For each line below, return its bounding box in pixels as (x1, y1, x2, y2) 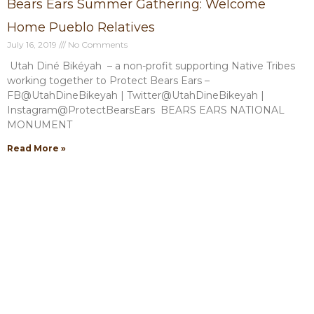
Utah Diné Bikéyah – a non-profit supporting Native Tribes (7, 60, 295, 72)
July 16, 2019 (7, 39, 59, 50)
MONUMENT (7, 118, 72, 131)
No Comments (66, 39, 128, 50)
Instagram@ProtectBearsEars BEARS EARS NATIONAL (7, 104, 285, 116)
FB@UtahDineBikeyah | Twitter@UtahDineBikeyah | (7, 89, 264, 102)
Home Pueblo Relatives (7, 20, 155, 35)
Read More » (7, 143, 66, 153)
